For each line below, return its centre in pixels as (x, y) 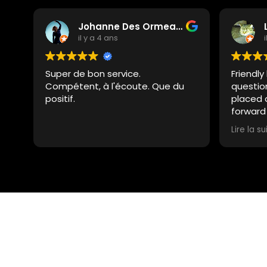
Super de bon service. (93, 73)
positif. (60, 98)
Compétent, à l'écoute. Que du (115, 86)
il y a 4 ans (98, 38)
